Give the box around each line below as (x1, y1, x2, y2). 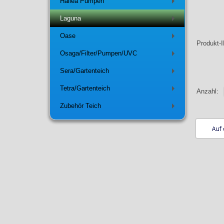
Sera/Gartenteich (59, 67, 109, 75)
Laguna (59, 14, 81, 22)
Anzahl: (196, 87, 221, 95)
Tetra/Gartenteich (59, 84, 110, 92)
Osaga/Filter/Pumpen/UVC (59, 49, 137, 57)
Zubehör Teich (59, 102, 101, 110)
